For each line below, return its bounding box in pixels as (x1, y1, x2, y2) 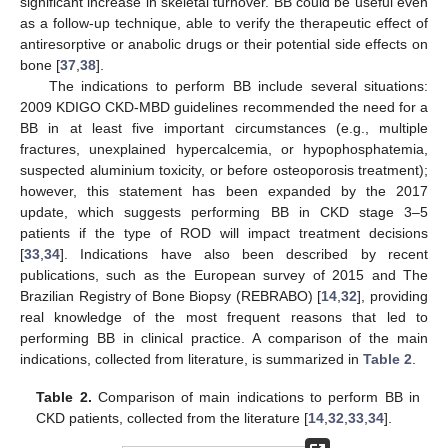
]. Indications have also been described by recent (60, 246, 428, 263)
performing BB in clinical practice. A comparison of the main (20, 330, 428, 347)
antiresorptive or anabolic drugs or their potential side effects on (20, 36, 428, 53)
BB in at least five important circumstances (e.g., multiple (20, 120, 428, 137)
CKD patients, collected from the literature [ (36, 410, 309, 427)
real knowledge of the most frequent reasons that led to (20, 309, 428, 326)
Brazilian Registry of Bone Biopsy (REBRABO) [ (20, 288, 322, 305)
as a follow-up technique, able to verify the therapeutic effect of (20, 15, 428, 32)
